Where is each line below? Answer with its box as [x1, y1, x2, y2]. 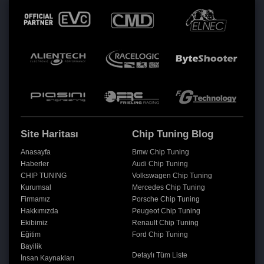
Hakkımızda [21, 207, 58, 216]
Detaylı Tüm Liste [132, 251, 187, 260]
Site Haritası [21, 128, 78, 140]
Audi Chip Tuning [132, 160, 188, 169]
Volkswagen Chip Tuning [132, 171, 212, 180]
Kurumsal [21, 183, 51, 192]
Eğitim [21, 230, 41, 239]
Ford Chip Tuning [132, 230, 188, 239]
